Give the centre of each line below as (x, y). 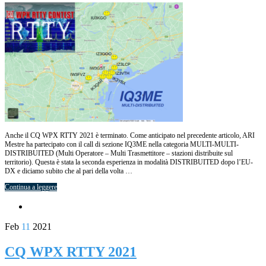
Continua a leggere (31, 187)
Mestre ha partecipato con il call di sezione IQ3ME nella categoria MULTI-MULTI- (122, 145)
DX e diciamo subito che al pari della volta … (69, 171)
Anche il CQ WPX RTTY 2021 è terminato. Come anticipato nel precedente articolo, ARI (130, 136)
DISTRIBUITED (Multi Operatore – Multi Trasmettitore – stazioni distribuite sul (119, 153)
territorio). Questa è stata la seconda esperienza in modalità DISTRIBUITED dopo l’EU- (129, 162)
